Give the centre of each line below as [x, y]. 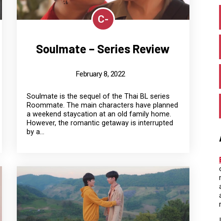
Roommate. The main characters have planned [102, 105]
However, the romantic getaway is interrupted [100, 123]
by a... [35, 132]
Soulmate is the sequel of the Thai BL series [98, 96]
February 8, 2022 [100, 74]
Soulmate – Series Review [103, 48]
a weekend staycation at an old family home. [99, 114]
